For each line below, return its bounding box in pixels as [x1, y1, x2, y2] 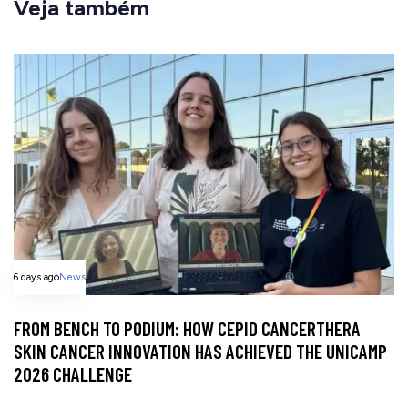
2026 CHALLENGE [14, 362, 132, 385]
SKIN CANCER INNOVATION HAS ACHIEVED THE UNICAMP [14, 339, 387, 362]
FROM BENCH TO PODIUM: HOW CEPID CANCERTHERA [14, 316, 361, 340]
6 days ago [14, 270, 59, 283]
